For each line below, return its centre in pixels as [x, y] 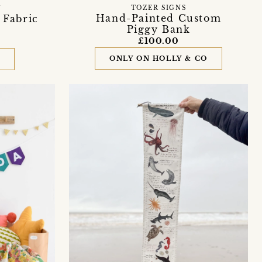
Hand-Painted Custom [158, 18]
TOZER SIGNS [158, 8]
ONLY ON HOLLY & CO [158, 59]
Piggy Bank [158, 30]
